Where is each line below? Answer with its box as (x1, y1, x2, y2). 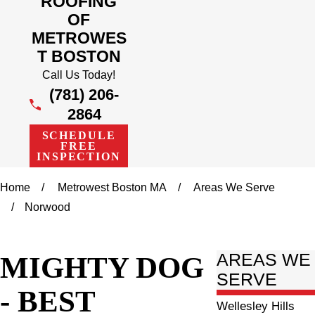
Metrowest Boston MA (58, 181, 167, 194)
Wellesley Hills (217, 299, 295, 313)
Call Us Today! (42, 68, 115, 81)
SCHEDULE (41, 129, 116, 141)
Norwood (25, 201, 71, 214)
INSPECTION (37, 150, 121, 162)
